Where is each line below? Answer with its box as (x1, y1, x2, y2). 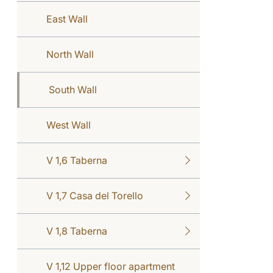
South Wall (49, 83, 97, 96)
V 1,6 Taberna (46, 154, 107, 166)
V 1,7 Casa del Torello (46, 189, 143, 202)
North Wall (46, 48, 94, 60)
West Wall (46, 118, 91, 131)
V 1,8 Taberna (46, 224, 107, 237)
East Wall (46, 12, 88, 25)
